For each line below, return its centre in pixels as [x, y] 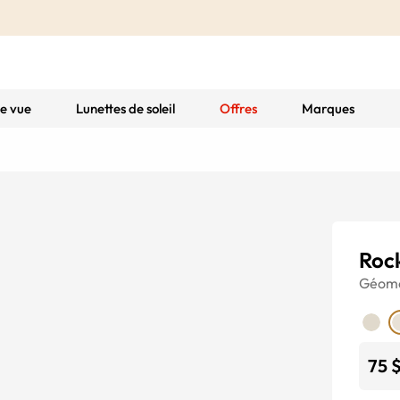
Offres [238, 108]
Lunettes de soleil [125, 108]
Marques [328, 108]
